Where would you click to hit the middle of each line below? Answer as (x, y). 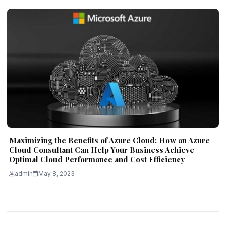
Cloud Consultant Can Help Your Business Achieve (102, 150)
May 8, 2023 (56, 174)
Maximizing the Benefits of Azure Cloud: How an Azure (109, 140)
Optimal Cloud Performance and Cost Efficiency (97, 160)
